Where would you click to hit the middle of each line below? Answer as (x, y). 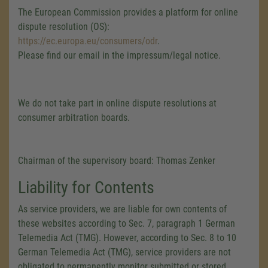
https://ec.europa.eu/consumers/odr (88, 41)
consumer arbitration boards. (74, 118)
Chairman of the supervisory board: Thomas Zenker (117, 161)
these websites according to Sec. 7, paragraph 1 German (127, 223)
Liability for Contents (86, 188)
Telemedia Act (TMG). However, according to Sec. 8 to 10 (127, 238)
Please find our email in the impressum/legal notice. (119, 55)
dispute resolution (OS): (64, 27)
